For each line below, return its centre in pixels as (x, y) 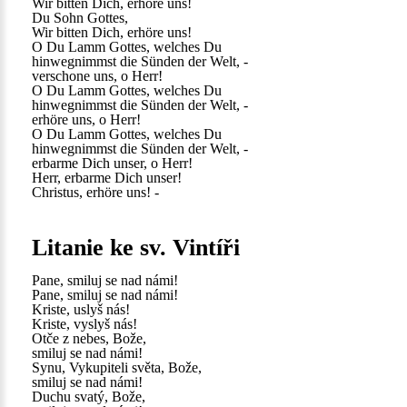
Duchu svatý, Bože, (89, 397)
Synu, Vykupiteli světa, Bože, (117, 367)
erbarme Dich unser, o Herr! (112, 163)
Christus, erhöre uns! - (95, 192)
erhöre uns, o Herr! (86, 119)
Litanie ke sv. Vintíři (136, 248)
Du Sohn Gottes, (80, 18)
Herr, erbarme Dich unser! (107, 178)
